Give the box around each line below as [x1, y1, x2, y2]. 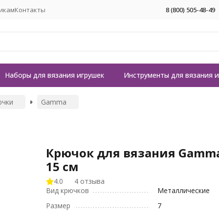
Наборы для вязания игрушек [5, 70, 104, 80]
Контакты [15, 5, 45, 14]
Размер [46, 201, 71, 210]
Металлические [157, 186, 210, 195]
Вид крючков [46, 186, 89, 195]
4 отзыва [74, 176, 105, 186]
